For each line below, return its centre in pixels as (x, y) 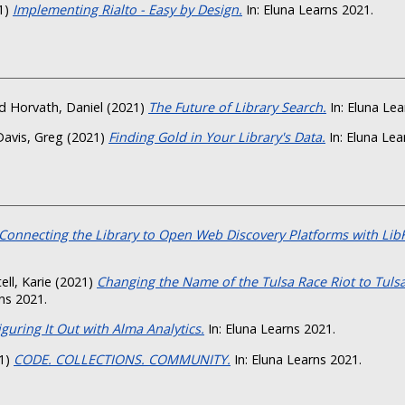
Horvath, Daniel (57, 107)
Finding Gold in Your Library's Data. (217, 137)
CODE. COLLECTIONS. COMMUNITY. (122, 359)
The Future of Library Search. (237, 107)
